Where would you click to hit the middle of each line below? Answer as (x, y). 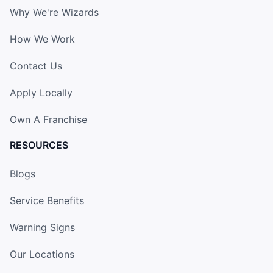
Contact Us (36, 66)
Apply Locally (41, 93)
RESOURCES (39, 145)
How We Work (42, 39)
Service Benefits (47, 201)
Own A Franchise (48, 120)
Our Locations (42, 254)
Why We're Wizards (54, 12)
